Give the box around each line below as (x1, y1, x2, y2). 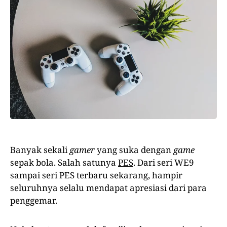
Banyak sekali (10, 143, 69, 156)
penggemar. (10, 194, 57, 206)
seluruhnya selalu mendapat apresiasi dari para (10, 181, 207, 194)
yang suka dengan (95, 143, 173, 156)
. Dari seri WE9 (133, 156, 194, 168)
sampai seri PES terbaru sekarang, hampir (10, 169, 182, 181)
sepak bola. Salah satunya (10, 156, 118, 168)
